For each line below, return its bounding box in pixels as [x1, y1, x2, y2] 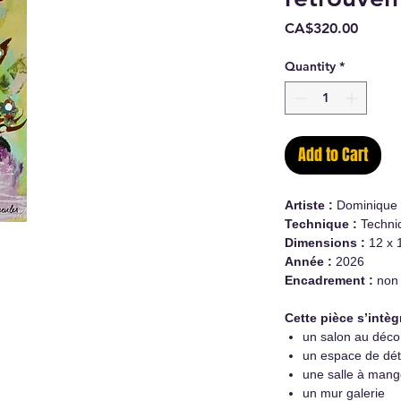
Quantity [285, 57, 336, 74]
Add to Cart [298, 142, 368, 166]
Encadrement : [285, 272, 373, 287]
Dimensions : [285, 235, 365, 250]
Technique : [285, 216, 361, 231]
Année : [285, 253, 332, 269]
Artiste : [285, 197, 333, 212]
